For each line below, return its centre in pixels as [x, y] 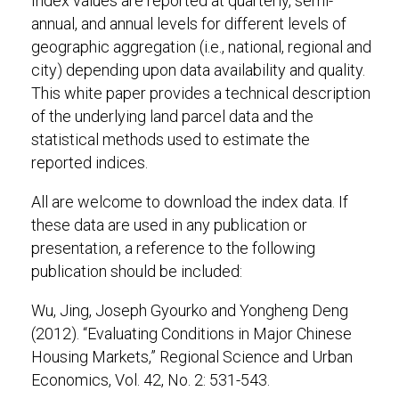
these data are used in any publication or [169, 225]
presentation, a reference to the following [173, 248]
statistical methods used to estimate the [171, 139]
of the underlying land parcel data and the [172, 116]
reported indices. [90, 163]
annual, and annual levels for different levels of [189, 24]
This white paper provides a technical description [201, 93]
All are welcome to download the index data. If [190, 202]
